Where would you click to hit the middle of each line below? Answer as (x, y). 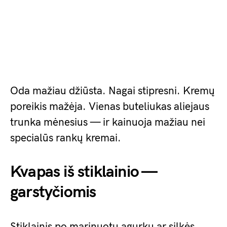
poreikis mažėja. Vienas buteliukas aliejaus (110, 107)
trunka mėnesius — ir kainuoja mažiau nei (108, 122)
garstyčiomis (53, 192)
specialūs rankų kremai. (66, 138)
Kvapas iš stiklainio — (83, 172)
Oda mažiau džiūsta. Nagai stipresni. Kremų (112, 91)
